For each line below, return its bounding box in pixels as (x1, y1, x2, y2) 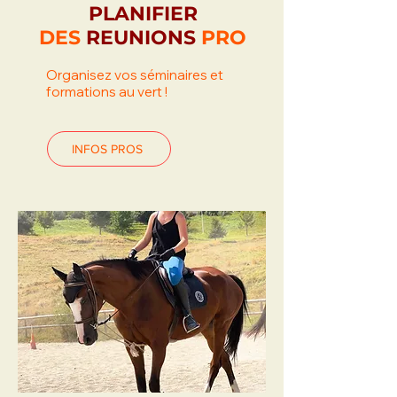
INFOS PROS (72, 142, 143, 156)
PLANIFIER (88, 2, 198, 26)
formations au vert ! (46, 83, 170, 100)
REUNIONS (86, 26, 201, 50)
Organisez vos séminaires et (46, 66, 223, 83)
